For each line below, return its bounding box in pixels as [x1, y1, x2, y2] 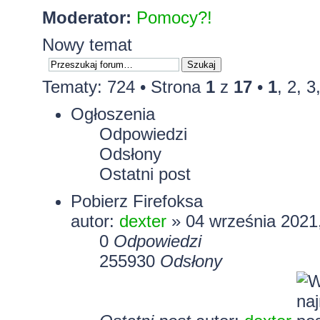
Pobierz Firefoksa [70, 191, 203, 211]
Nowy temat [41, 34, 132, 54]
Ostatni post [99, 164, 191, 184]
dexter [119, 211, 166, 231]
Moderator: [41, 7, 131, 27]
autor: [70, 211, 119, 231]
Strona [150, 76, 206, 96]
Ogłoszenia [70, 104, 155, 124]
